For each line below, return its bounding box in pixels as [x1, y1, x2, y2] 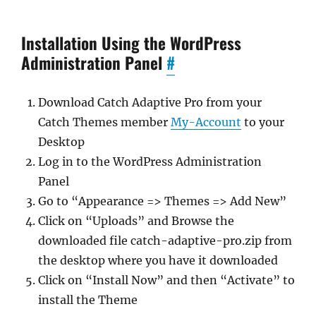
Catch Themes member [38, 115, 171, 129]
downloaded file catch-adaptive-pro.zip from [38, 233, 292, 248]
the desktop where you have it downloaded [38, 253, 278, 267]
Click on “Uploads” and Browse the [38, 214, 234, 228]
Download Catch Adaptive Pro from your [38, 95, 262, 109]
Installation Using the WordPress [21, 31, 241, 55]
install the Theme [38, 293, 138, 307]
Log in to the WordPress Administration [38, 154, 262, 169]
